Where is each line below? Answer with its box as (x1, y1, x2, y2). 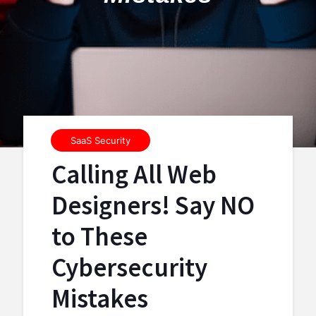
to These (51, 220, 147, 253)
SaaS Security (71, 135, 130, 146)
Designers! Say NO (51, 189, 255, 221)
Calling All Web (51, 158, 217, 190)
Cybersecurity (51, 251, 207, 284)
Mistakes (51, 282, 148, 315)
